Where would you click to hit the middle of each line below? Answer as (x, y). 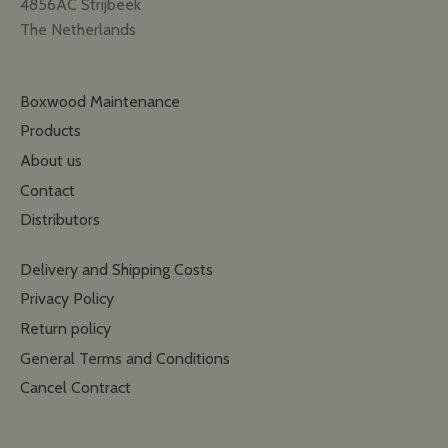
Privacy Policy (67, 299)
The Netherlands (78, 30)
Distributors (60, 220)
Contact (47, 190)
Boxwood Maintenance (100, 101)
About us (51, 161)
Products (50, 131)
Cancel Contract (75, 388)
